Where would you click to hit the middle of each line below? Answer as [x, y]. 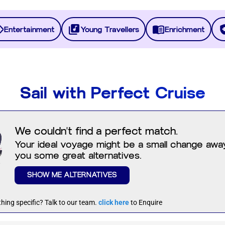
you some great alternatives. [78, 156]
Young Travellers [110, 29]
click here [114, 203]
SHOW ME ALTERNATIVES [72, 175]
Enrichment [185, 29]
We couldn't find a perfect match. [96, 131]
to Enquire [146, 203]
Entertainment [29, 29]
